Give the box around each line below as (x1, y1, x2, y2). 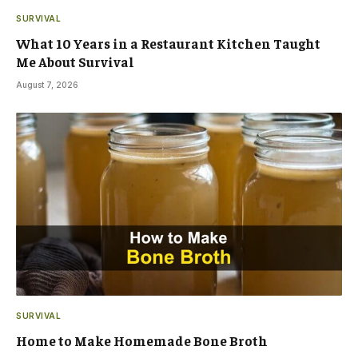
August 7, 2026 (16, 79, 78, 89)
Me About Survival (16, 52, 134, 70)
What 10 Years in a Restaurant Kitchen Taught (16, 34, 320, 52)
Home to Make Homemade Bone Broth (16, 332, 268, 350)
